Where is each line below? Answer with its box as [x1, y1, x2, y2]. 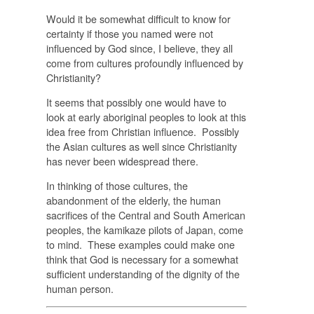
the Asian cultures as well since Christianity [46, 138, 237, 153]
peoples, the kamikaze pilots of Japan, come [46, 222, 243, 238]
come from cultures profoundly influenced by [46, 55, 243, 70]
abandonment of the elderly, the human [46, 193, 221, 208]
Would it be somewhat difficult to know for [46, 11, 231, 26]
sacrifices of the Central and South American [46, 207, 245, 223]
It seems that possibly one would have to [46, 94, 226, 109]
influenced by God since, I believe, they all [46, 40, 233, 55]
